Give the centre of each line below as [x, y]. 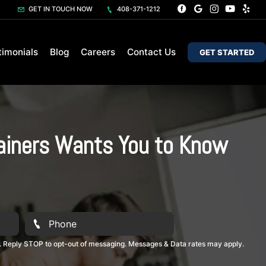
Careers [98, 52]
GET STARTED [227, 52]
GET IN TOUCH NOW [60, 9]
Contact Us [151, 52]
